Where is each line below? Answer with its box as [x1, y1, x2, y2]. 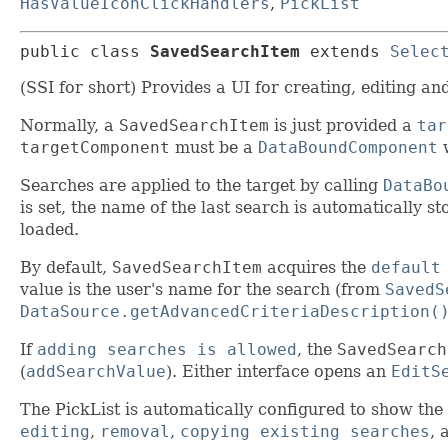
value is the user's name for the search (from [20, 280, 385, 300]
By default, [20, 258, 112, 278]
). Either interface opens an [166, 362, 391, 382]
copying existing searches [180, 422, 430, 442]
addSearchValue [26, 362, 166, 382]
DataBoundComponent [258, 138, 438, 158]
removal [100, 422, 170, 442]
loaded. [20, 220, 79, 240]
